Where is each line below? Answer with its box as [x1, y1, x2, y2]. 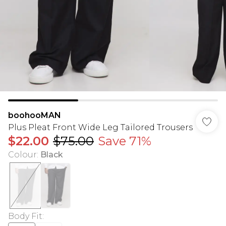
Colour [8, 150, 37, 159]
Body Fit [8, 211, 42, 221]
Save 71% [98, 134, 151, 148]
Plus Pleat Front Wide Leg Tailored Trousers [8, 123, 193, 132]
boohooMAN [8, 110, 61, 120]
